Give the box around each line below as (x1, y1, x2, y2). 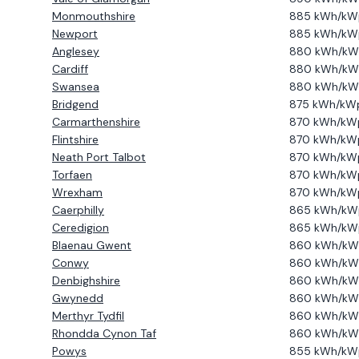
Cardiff (52, 62, 88, 76)
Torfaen (52, 167, 92, 182)
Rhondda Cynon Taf (52, 326, 156, 341)
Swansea (52, 79, 99, 94)
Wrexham (52, 185, 103, 200)
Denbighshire (52, 273, 120, 288)
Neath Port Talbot (52, 150, 146, 164)
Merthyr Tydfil (52, 309, 124, 323)
